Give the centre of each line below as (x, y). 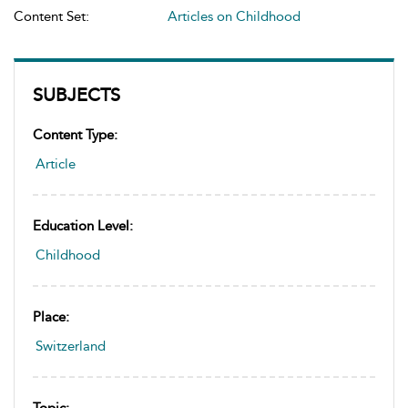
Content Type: (75, 135)
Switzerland (71, 346)
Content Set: (51, 16)
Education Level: (83, 226)
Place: (51, 317)
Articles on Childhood (234, 16)
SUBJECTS (76, 95)
